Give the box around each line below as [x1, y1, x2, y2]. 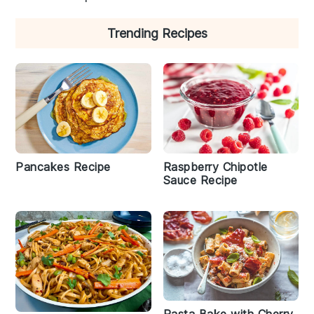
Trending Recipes [107, 26, 207, 41]
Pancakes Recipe [15, 159, 111, 174]
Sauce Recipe [163, 172, 238, 187]
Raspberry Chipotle [163, 159, 268, 174]
